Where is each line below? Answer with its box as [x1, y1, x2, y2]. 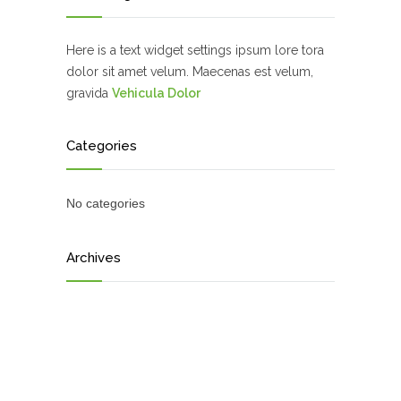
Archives [66, 250, 121, 267]
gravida [66, 86, 112, 101]
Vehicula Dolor [112, 86, 200, 101]
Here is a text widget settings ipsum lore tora [66, 43, 324, 58]
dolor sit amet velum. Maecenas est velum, [66, 64, 313, 80]
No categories [66, 196, 145, 211]
